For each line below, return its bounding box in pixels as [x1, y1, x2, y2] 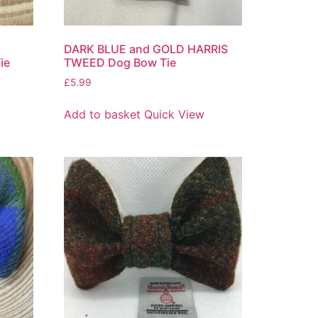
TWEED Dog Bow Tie [64, 55, 177, 70]
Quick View [144, 106, 205, 121]
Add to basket [64, 106, 141, 121]
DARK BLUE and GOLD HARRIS [64, 41, 229, 56]
